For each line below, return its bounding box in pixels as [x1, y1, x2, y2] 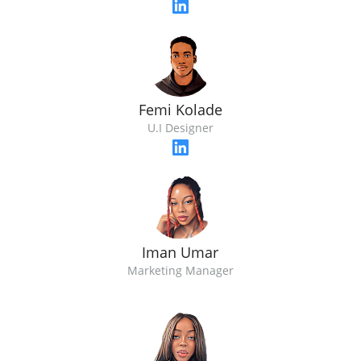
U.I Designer [147, 120, 214, 136]
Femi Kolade [138, 100, 222, 120]
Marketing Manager [127, 263, 234, 279]
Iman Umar [142, 243, 219, 263]
